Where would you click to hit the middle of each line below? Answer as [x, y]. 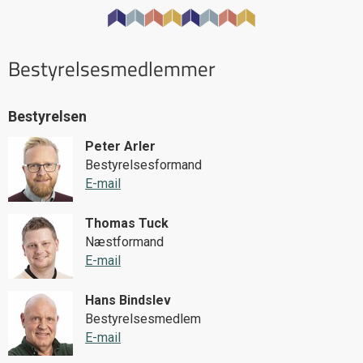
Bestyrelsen [47, 116]
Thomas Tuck [127, 224]
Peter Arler [120, 147]
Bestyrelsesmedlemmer [112, 68]
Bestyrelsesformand [143, 165]
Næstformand [124, 242]
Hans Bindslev [128, 301]
